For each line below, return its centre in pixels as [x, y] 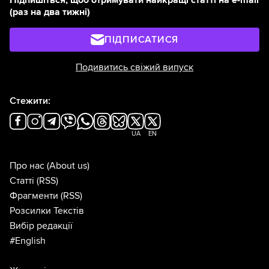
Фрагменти [34, 195]
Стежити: [30, 101]
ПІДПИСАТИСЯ [141, 39]
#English [28, 240]
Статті [22, 180]
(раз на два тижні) [50, 12]
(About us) [68, 165]
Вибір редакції [41, 225]
